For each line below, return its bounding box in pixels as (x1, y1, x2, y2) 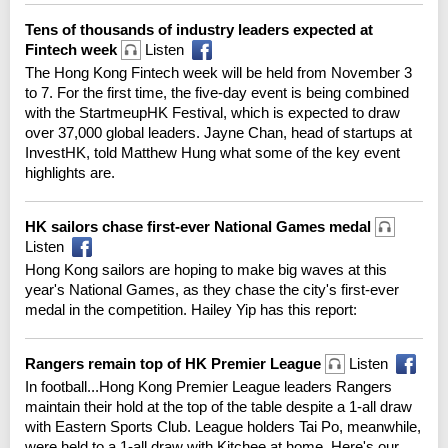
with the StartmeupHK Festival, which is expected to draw (25, 103, 400, 121)
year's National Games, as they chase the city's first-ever (25, 280, 399, 298)
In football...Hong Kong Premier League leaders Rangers (25, 377, 392, 395)
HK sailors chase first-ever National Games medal (25, 217, 375, 235)
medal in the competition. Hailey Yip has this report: (25, 300, 357, 318)
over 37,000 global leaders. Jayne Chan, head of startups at (25, 123, 412, 141)
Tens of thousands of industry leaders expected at (25, 20, 373, 38)
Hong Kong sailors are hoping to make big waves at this (25, 260, 387, 278)
